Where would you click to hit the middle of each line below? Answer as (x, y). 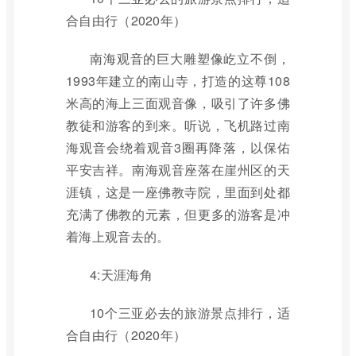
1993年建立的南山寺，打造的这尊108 (178, 81)
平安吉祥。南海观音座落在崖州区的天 (178, 170)
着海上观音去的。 (118, 236)
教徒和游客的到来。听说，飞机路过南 (178, 125)
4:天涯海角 (121, 275)
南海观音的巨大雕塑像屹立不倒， (190, 58)
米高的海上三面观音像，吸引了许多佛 (178, 103)
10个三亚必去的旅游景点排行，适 (190, 313)
